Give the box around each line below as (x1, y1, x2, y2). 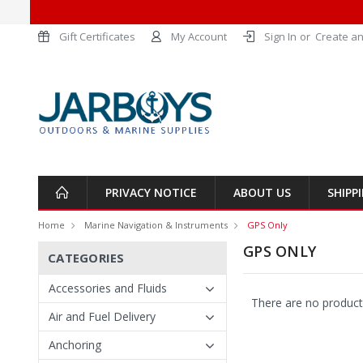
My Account (171, 29, 227, 44)
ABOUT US (233, 185, 291, 200)
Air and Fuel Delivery (49, 309, 156, 324)
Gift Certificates (59, 29, 135, 44)
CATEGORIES (48, 250, 125, 266)
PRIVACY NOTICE (105, 185, 197, 200)
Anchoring (49, 337, 101, 352)
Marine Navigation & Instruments (84, 219, 228, 231)
